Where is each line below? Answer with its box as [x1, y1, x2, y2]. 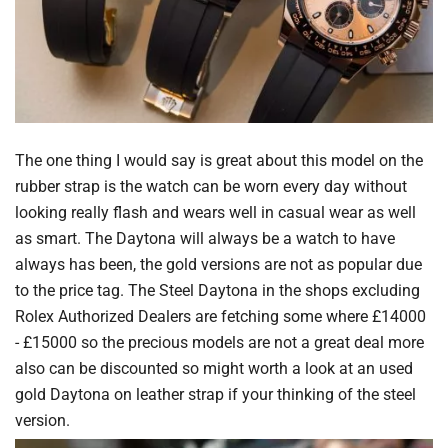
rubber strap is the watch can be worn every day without [15, 177, 407, 196]
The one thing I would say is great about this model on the [15, 151, 423, 170]
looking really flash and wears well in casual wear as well [15, 203, 416, 222]
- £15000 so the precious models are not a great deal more [15, 333, 424, 352]
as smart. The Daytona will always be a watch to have [15, 229, 395, 248]
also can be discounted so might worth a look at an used [15, 359, 413, 378]
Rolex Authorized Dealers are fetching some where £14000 [15, 307, 426, 326]
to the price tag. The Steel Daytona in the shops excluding [15, 281, 420, 300]
